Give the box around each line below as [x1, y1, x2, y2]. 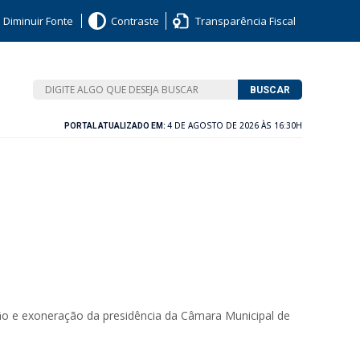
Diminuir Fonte [3, 14, 73, 28]
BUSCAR [249, 84, 290, 96]
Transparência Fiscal [195, 14, 296, 28]
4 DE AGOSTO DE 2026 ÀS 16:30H [167, 120, 302, 131]
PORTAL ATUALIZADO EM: [64, 121, 167, 130]
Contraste [111, 14, 159, 28]
